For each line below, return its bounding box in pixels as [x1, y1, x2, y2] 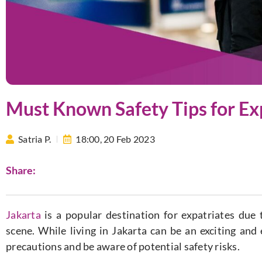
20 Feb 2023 [104, 133, 155, 144]
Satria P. [18, 133, 51, 144]
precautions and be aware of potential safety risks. [6, 239, 240, 253]
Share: [6, 164, 36, 177]
